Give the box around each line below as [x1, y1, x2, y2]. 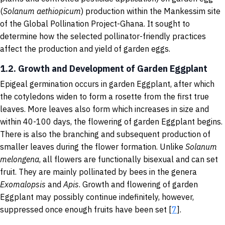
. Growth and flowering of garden [79, 179, 198, 189]
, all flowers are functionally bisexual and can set [39, 154, 218, 164]
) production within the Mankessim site [81, 6, 220, 16]
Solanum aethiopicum [3, 6, 81, 16]
